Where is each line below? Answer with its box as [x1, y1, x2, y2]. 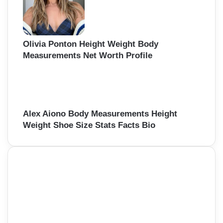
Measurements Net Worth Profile [23, 50, 152, 60]
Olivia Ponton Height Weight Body [23, 39, 158, 49]
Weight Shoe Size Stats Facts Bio [23, 120, 155, 130]
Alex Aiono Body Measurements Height [23, 109, 177, 118]
